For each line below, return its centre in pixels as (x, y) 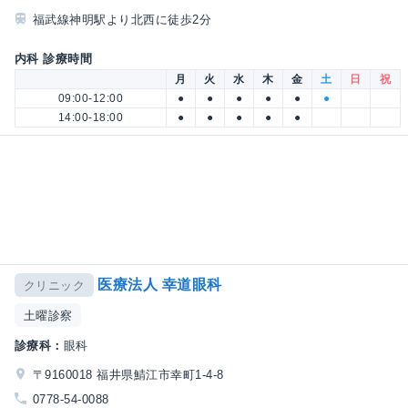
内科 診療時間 (54, 58)
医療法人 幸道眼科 (160, 284)
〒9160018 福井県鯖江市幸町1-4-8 (128, 375)
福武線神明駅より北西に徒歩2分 (122, 19)
